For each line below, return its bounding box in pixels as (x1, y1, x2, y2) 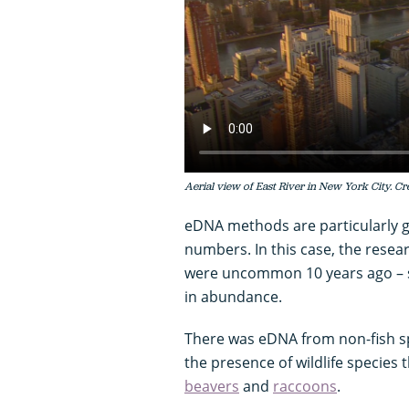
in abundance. (184, 287, 282, 308)
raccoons (273, 376, 337, 397)
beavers (184, 376, 239, 397)
